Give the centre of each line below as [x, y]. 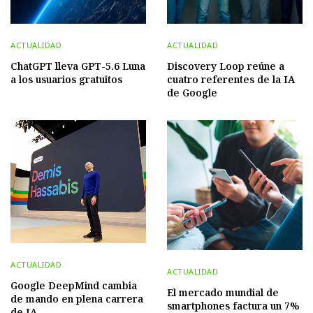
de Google [192, 92]
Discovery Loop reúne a [226, 66]
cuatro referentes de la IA [231, 79]
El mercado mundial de [223, 292]
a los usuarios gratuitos [66, 79]
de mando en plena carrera [77, 299]
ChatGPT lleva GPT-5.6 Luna [78, 66]
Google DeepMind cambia [74, 286]
